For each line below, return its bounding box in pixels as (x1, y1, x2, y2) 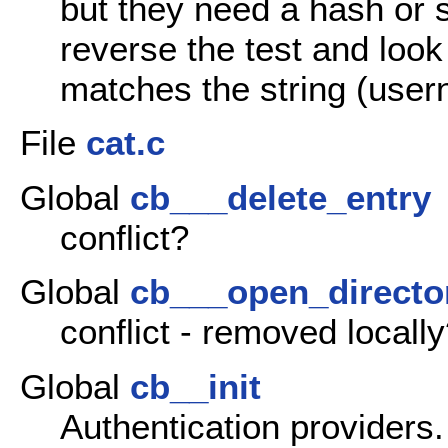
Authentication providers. (60, 406, 444, 446)
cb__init (130, 366, 261, 406)
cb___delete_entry (130, 177, 431, 217)
